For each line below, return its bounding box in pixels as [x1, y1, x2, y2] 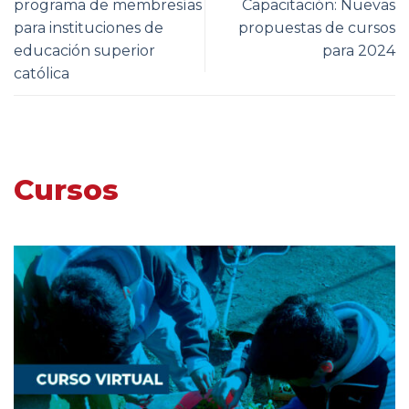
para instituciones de [14, 18, 163, 37]
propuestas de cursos [238, 18, 395, 37]
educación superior [14, 41, 155, 59]
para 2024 [322, 41, 395, 59]
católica [14, 64, 69, 82]
